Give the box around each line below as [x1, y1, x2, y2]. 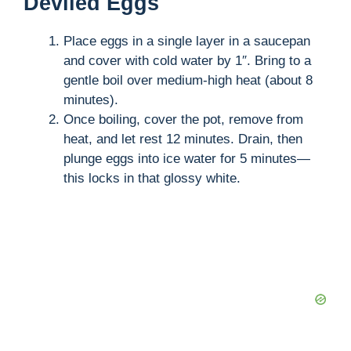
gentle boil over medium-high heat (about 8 [63, 72, 313, 88]
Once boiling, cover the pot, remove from [63, 111, 303, 127]
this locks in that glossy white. [63, 170, 241, 186]
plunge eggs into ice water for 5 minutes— [63, 150, 310, 166]
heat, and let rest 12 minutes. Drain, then [63, 131, 302, 147]
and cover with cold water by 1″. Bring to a [63, 52, 311, 68]
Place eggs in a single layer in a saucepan [63, 33, 310, 49]
